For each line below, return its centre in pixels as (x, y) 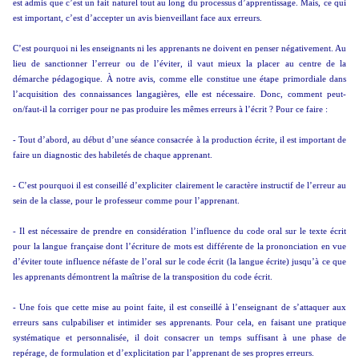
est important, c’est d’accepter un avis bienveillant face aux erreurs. (137, 18)
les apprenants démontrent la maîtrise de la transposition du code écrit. (143, 277)
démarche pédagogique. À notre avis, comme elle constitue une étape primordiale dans (179, 79)
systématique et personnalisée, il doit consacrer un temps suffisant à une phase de (179, 338)
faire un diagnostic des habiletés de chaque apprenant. (113, 155)
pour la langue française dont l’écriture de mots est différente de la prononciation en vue (179, 246)
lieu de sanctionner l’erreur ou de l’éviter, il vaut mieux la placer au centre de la (179, 64)
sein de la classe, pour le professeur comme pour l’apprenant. (126, 201)
